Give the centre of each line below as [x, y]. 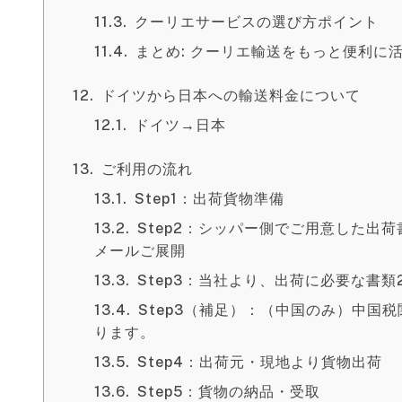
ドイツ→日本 [180, 125]
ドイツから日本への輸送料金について [231, 96]
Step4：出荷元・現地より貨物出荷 [260, 362]
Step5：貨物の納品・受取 [229, 392]
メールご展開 [140, 251]
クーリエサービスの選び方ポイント [257, 22]
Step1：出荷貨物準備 [210, 199]
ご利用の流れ [147, 169]
